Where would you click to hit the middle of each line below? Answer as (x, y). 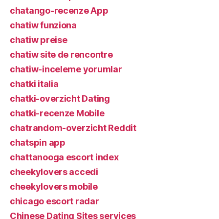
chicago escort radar (55, 201)
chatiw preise (39, 40)
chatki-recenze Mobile (57, 113)
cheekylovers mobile (54, 186)
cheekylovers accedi (54, 172)
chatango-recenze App (59, 10)
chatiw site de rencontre (61, 54)
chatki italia (34, 84)
